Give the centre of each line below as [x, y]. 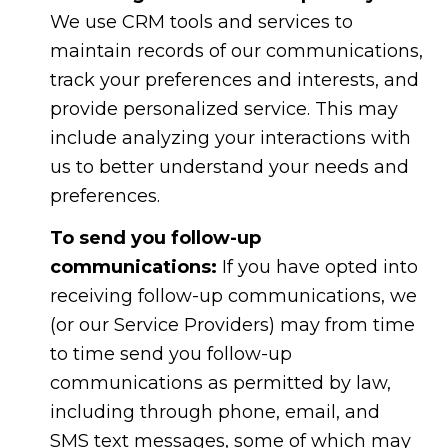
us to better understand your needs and [229, 167]
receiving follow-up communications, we [233, 295]
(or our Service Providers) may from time [232, 324]
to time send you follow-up [170, 353]
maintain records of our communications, [236, 51]
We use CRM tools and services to [201, 22]
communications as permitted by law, [220, 382]
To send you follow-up [155, 237]
